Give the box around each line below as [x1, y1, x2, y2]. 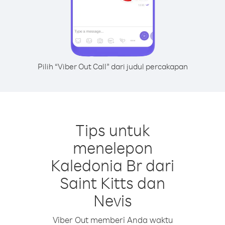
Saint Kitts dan [60, 172, 165, 193]
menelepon [72, 137, 153, 158]
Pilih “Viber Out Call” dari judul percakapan [37, 61, 188, 71]
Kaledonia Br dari [51, 155, 174, 175]
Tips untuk [75, 120, 150, 140]
